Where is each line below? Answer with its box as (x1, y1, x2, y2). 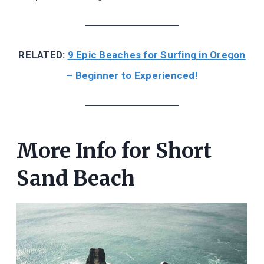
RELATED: (18, 49, 68, 61)
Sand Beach (16, 165, 135, 192)
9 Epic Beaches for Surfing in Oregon (67, 49, 246, 61)
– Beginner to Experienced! (66, 70, 198, 82)
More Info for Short (16, 137, 212, 164)
